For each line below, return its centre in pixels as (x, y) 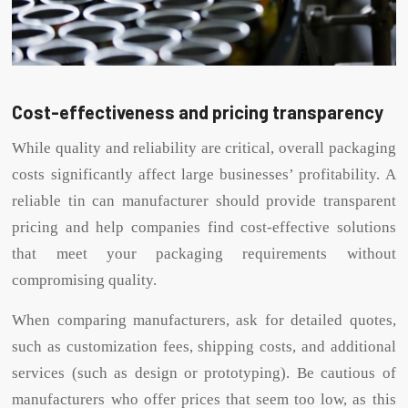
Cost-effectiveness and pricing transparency (198, 112)
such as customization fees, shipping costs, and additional (204, 347)
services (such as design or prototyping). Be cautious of (204, 373)
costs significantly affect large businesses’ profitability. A (204, 175)
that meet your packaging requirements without (204, 254)
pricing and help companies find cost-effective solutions (204, 228)
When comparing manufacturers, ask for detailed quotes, (204, 321)
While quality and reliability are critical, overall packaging (204, 148)
